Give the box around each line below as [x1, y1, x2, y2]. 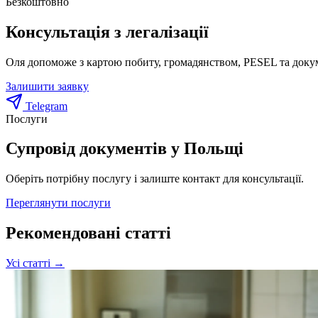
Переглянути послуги [6, 197, 111, 209]
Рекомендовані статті [6, 224, 171, 243]
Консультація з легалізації [6, 22, 209, 41]
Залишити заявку [6, 79, 89, 92]
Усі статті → [6, 257, 65, 270]
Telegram [23, 99, 67, 112]
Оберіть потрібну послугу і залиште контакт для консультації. [6, 172, 304, 185]
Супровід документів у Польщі [6, 139, 243, 158]
